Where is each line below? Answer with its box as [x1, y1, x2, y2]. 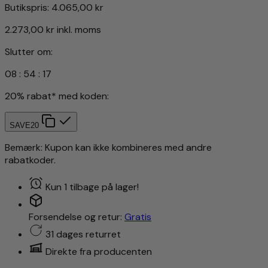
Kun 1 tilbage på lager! [45, 180, 139, 193]
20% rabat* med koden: [5, 89, 109, 102]
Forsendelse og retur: [29, 210, 124, 223]
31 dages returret [45, 227, 121, 240]
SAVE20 [10, 120, 39, 130]
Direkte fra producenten [45, 245, 152, 258]
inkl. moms [57, 23, 101, 36]
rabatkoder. [5, 153, 56, 166]
